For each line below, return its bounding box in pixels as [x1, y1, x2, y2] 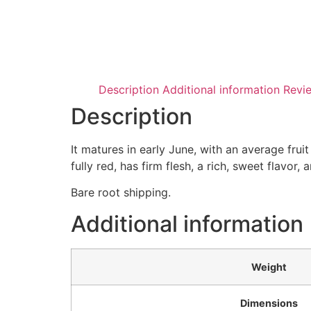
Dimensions [239, 296, 298, 309]
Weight [251, 260, 287, 273]
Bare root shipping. [71, 185, 171, 200]
